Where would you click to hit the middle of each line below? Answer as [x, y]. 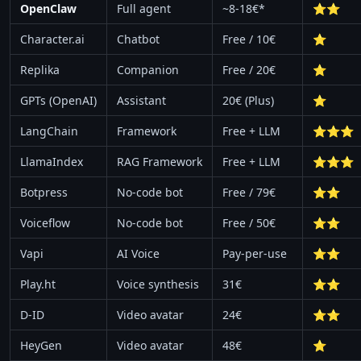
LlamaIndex [52, 161]
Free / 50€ [249, 222]
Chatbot [138, 39]
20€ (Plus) [248, 100]
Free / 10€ [249, 39]
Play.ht [38, 284]
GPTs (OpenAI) [58, 100]
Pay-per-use [255, 253]
